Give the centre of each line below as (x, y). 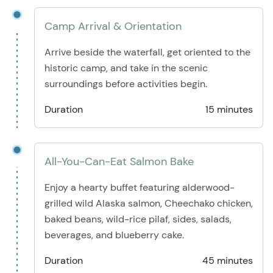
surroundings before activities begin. (126, 84)
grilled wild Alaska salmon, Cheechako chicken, (149, 203)
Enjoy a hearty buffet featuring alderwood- (140, 187)
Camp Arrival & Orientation (113, 26)
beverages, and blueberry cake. (114, 235)
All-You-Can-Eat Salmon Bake (119, 161)
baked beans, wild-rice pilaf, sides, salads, (138, 219)
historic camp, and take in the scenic (126, 68)
